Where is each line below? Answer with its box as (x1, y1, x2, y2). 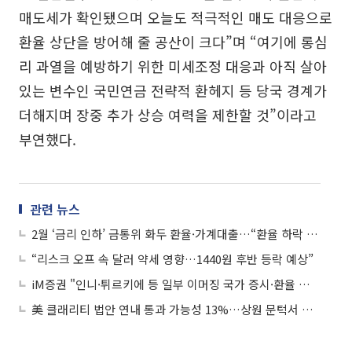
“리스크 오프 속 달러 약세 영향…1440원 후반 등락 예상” (31, 250, 313, 267)
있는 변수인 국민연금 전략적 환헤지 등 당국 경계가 (19, 79, 327, 101)
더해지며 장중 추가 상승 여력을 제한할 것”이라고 (19, 104, 317, 125)
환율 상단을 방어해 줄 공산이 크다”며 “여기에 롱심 (19, 31, 328, 52)
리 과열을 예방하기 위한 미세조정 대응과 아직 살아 (19, 55, 327, 76)
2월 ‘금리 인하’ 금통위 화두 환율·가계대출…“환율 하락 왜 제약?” (306, 225, 318, 242)
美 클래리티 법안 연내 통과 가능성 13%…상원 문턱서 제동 (302, 300, 313, 317)
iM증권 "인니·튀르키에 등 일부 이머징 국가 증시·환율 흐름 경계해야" (299, 275, 310, 292)
